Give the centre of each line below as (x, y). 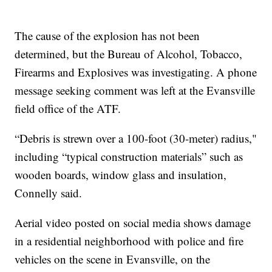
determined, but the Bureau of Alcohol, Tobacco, (129, 53)
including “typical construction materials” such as (129, 156)
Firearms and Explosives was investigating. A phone (136, 72)
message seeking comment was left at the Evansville (135, 90)
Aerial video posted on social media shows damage (133, 222)
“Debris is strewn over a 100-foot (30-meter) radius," (136, 138)
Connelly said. (49, 192)
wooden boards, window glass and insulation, (121, 174)
